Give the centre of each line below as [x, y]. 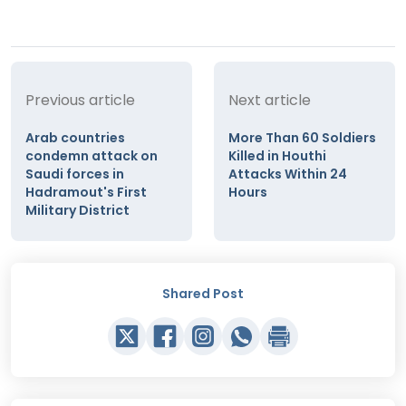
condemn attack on [92, 156]
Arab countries [75, 138]
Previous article [80, 101]
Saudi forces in [75, 174]
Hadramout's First [86, 193]
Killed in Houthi [277, 156]
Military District [77, 211]
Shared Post [203, 294]
